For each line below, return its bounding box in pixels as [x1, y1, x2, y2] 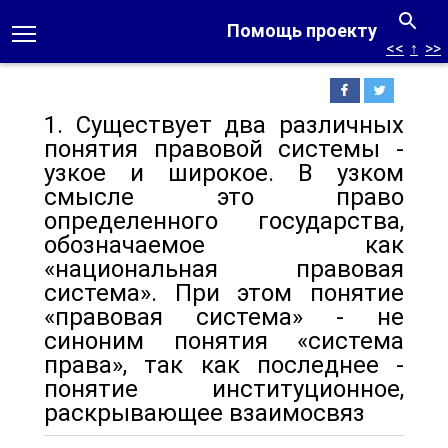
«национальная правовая [44, 255, 404, 283]
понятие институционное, [44, 375, 404, 403]
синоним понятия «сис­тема [44, 327, 404, 355]
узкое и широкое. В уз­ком [44, 159, 404, 187]
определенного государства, [44, 207, 404, 235]
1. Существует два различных [44, 111, 404, 139]
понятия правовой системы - [44, 135, 404, 163]
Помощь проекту [227, 20, 377, 41]
